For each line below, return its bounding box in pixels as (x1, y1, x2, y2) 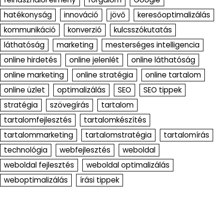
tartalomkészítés (84, 115, 146, 125)
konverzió (68, 25, 102, 35)
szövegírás (50, 100, 89, 110)
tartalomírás (164, 130, 209, 140)
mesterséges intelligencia (106, 40, 200, 50)
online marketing (4, 70, 64, 80)
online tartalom (145, 70, 201, 80)
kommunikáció (4, 25, 56, 35)
